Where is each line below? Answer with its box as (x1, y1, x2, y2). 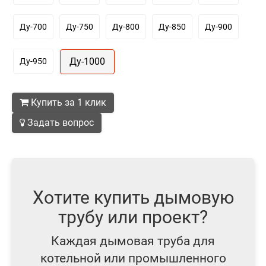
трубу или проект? (58, 207, 208, 227)
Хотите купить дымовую (32, 187, 234, 208)
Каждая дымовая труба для (51, 234, 215, 248)
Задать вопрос (25, 117, 94, 128)
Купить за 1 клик (28, 97, 106, 108)
